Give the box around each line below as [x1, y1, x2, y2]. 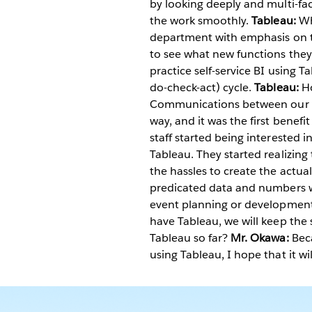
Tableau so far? [150, 231, 231, 245]
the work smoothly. [150, 13, 252, 28]
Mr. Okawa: [231, 231, 289, 245]
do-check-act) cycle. [150, 80, 255, 95]
